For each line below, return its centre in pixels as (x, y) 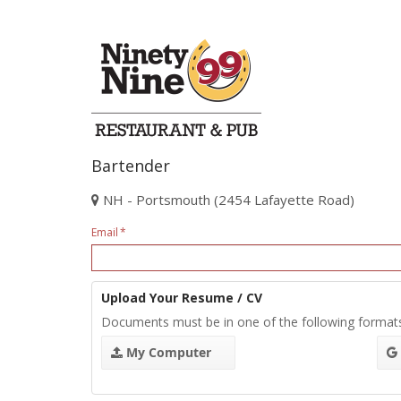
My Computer (167, 352)
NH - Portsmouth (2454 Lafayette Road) (229, 200)
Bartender (131, 166)
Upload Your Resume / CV (182, 298)
